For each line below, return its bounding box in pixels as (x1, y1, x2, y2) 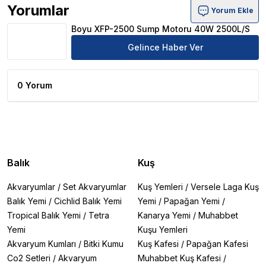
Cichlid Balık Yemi (54, 196, 122, 206)
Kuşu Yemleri (138, 224, 188, 235)
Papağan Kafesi (186, 239, 248, 249)
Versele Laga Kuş (191, 182, 259, 192)
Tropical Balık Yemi (7, 210, 81, 220)
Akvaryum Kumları (7, 239, 76, 249)
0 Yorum (17, 80, 52, 90)
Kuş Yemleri (138, 182, 183, 192)
